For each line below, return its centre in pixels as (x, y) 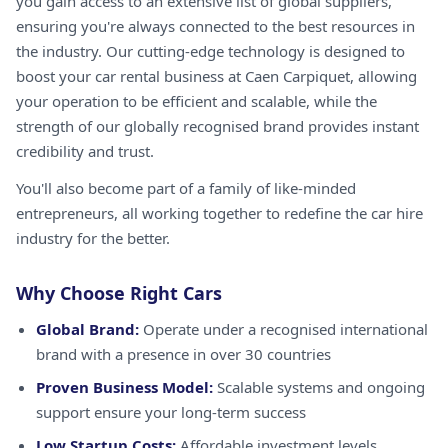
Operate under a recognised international (283, 329)
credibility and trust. (85, 151)
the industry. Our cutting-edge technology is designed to (210, 51)
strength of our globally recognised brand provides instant (217, 126)
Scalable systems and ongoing (319, 387)
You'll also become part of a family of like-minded (186, 188)
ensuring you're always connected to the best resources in (215, 26)
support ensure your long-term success (171, 412)
